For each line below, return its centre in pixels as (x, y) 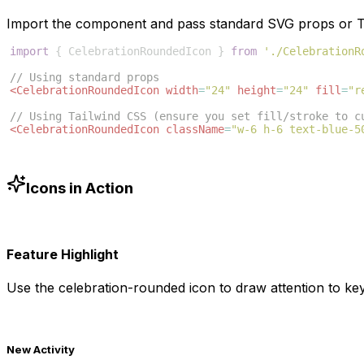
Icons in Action (80, 188)
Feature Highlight (63, 254)
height (257, 91)
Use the (32, 288)
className (195, 130)
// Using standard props (84, 78)
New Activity (41, 350)
